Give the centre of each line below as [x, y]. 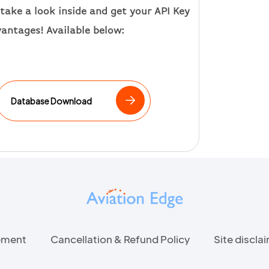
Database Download [51, 101]
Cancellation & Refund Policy [120, 239]
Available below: [83, 31]
